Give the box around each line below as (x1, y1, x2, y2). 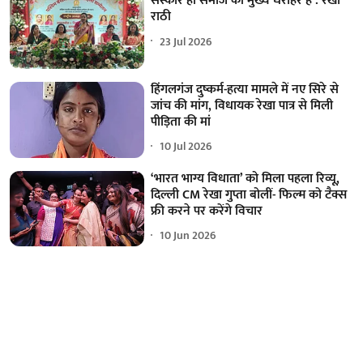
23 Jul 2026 (160, 32, 213, 51)
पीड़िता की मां (151, 110, 211, 133)
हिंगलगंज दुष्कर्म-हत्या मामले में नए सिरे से (151, 78, 340, 100)
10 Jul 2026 (160, 137, 213, 156)
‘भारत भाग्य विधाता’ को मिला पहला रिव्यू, (151, 167, 340, 190)
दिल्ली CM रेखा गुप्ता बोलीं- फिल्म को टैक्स (151, 183, 348, 206)
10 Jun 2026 (160, 226, 217, 246)
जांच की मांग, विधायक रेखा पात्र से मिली (151, 94, 334, 117)
